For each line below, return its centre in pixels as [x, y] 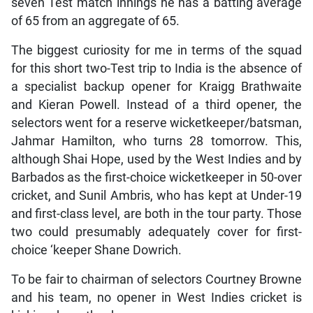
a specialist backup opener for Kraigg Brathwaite [156, 87]
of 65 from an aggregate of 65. [95, 21]
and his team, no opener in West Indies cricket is [156, 298]
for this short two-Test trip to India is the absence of [156, 69]
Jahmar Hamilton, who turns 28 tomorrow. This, [156, 141]
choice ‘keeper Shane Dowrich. [96, 250]
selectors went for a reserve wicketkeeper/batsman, [156, 123]
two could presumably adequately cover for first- [156, 232]
